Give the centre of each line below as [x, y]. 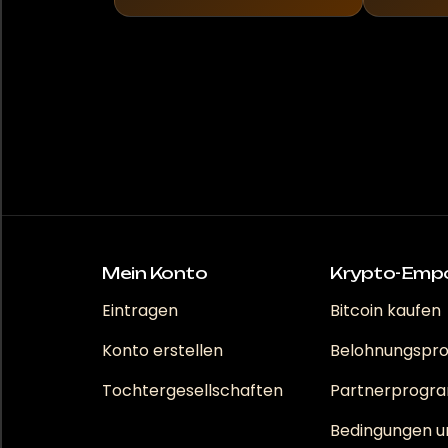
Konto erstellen [162, 350]
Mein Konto [154, 272]
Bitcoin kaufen [385, 310]
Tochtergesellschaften [192, 390]
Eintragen [140, 310]
